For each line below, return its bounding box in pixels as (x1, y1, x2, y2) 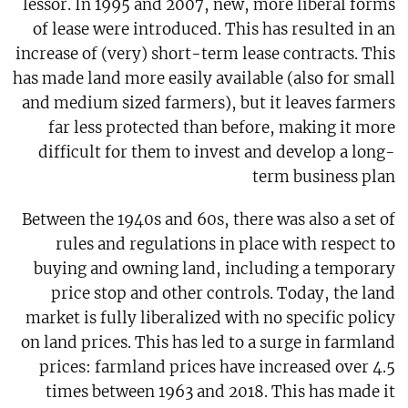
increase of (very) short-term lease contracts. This (15, 44, 396, 65)
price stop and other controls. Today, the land (51, 283, 396, 304)
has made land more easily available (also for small (13, 68, 396, 89)
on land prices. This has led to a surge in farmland (21, 332, 396, 353)
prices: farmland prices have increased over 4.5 (39, 357, 396, 378)
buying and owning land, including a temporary (34, 259, 396, 280)
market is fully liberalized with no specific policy (25, 308, 396, 329)
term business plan (252, 167, 396, 188)
